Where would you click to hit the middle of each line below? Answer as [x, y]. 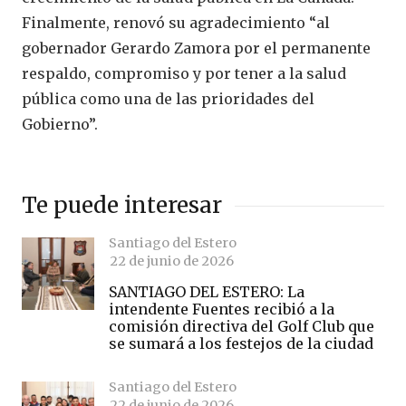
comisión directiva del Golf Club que [242, 326]
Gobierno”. [60, 125]
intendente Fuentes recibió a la [222, 309]
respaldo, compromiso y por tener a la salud [184, 74]
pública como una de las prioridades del [168, 99]
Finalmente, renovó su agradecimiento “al [176, 23]
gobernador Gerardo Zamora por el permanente [196, 48]
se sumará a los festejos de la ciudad [241, 343]
